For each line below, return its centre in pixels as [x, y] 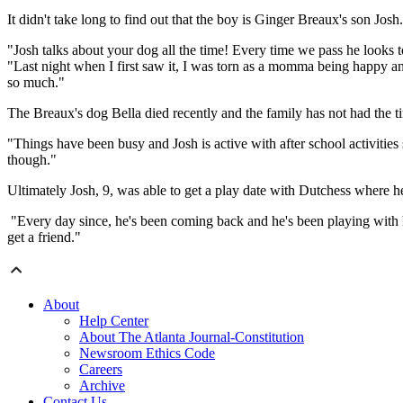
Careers [101, 370]
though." [32, 160]
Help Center [114, 321]
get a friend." [44, 237]
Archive [102, 386]
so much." [36, 83]
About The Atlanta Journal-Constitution [192, 337]
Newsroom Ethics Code [147, 354]
